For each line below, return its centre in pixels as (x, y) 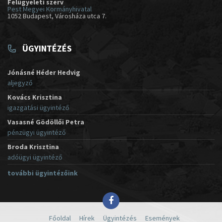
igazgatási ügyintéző (38, 108)
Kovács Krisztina (35, 97)
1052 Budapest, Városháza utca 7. (57, 16)
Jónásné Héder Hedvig (44, 73)
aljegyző (20, 83)
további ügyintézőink (43, 173)
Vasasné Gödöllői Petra (46, 122)
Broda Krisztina (33, 147)
